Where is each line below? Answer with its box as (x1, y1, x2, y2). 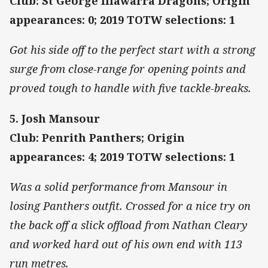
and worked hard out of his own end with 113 (10, 236, 242, 251)
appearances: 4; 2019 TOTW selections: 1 (10, 149, 235, 164)
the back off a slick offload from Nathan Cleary (10, 217, 248, 232)
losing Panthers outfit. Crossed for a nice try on (10, 198, 251, 213)
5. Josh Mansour (10, 111, 100, 126)
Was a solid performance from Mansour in (10, 179, 227, 194)
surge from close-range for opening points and (10, 62, 246, 77)
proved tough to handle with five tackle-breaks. (10, 81, 254, 96)
